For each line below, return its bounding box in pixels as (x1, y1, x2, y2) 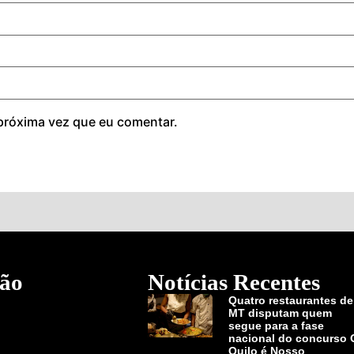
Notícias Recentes (147, 269, 320, 295)
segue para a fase (228, 318, 325, 332)
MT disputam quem (228, 306, 333, 319)
